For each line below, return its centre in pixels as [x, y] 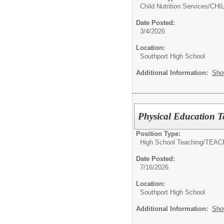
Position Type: [158, 133]
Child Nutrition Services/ [175, 6]
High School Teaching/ [172, 142]
